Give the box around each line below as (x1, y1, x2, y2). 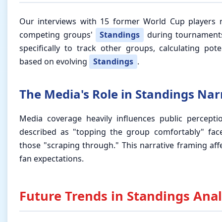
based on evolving (19, 56, 89, 67)
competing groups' (19, 29, 96, 41)
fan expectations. (19, 153, 84, 165)
